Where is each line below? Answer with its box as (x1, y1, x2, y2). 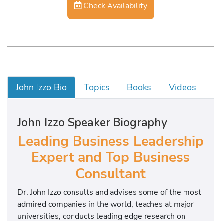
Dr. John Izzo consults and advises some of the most (17, 186, 201, 198)
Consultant (75, 164, 146, 184)
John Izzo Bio (16, 81, 67, 93)
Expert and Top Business (31, 148, 190, 167)
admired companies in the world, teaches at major (17, 198, 194, 210)
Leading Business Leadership (17, 132, 204, 151)
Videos (168, 81, 196, 93)
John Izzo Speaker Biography (17, 115, 167, 131)
